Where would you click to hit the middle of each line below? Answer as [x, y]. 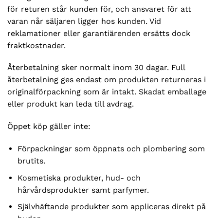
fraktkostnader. [36, 45]
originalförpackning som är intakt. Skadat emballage [107, 92]
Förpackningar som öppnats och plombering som [111, 148]
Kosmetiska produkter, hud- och [79, 178]
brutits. [31, 161]
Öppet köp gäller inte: [49, 127]
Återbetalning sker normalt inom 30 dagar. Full [96, 68]
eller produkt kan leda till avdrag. [71, 104]
